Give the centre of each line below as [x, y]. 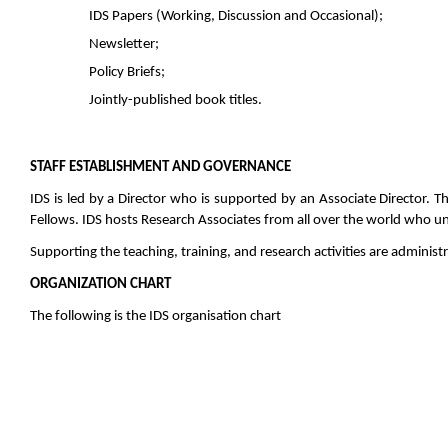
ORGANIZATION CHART [100, 284]
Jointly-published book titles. [175, 100]
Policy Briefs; [126, 72]
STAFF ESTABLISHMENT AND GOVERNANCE [160, 167]
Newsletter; [123, 44]
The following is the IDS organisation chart [155, 316]
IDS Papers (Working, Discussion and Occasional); [235, 16]
